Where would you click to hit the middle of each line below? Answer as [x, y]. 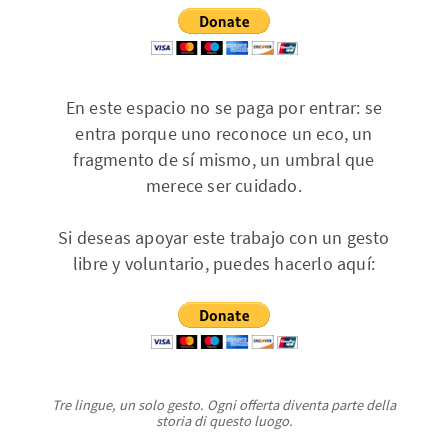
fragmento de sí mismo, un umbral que [224, 159]
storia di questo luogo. [224, 420]
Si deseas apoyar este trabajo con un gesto [224, 237]
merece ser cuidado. [224, 185]
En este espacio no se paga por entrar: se [224, 107]
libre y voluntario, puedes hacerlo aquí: [224, 263]
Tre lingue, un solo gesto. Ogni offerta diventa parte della [224, 404]
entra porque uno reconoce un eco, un [224, 133]
